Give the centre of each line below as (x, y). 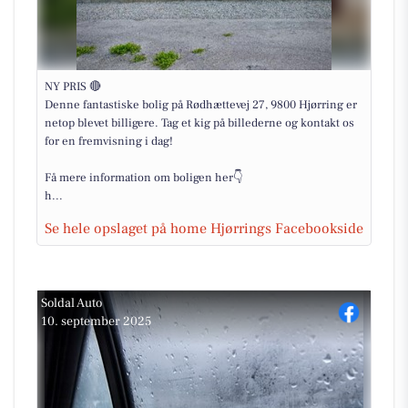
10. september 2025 (96, 321)
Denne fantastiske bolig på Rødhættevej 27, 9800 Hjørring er (201, 105)
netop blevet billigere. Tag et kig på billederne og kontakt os (199, 123)
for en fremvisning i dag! (109, 141)
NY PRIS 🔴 (73, 87)
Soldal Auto (71, 303)
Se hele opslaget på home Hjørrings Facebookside (204, 229)
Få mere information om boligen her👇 (143, 178)
